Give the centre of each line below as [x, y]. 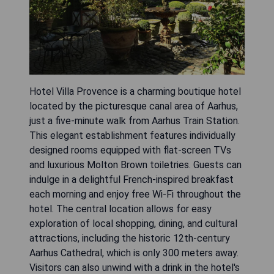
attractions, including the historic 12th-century [130, 238]
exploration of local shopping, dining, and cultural [133, 223]
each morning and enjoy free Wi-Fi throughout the [135, 194]
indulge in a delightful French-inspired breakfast [131, 179]
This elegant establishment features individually [132, 135]
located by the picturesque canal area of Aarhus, [134, 106]
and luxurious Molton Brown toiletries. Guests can [135, 165]
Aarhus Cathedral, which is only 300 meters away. [134, 253]
